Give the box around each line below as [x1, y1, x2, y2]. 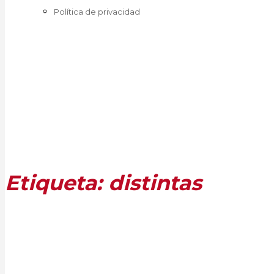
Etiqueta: [5, 169, 108, 196]
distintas [108, 169, 202, 196]
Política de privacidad [54, 7, 140, 17]
